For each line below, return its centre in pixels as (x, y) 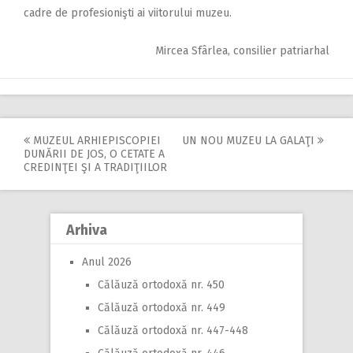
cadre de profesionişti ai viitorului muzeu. (128, 13)
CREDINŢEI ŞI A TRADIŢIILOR (95, 167)
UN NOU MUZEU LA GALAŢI (250, 140)
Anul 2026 (107, 262)
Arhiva (87, 230)
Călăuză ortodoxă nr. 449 (162, 307)
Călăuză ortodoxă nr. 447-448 (173, 330)
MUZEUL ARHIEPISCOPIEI (95, 140)
